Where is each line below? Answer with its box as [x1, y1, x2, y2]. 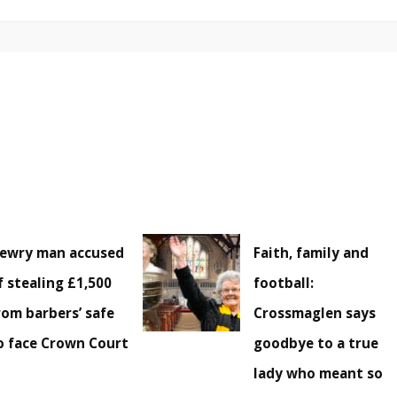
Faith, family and [253, 244, 370, 262]
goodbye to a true [253, 334, 379, 353]
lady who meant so [253, 364, 384, 383]
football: [253, 274, 315, 292]
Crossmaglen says [253, 304, 377, 323]
